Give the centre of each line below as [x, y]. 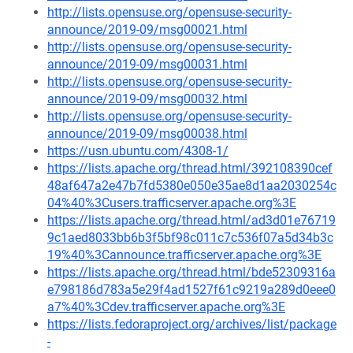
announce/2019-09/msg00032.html [147, 99]
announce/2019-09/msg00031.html [147, 64]
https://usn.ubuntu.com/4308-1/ [138, 151]
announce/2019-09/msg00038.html [147, 134]
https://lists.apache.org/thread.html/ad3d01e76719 [191, 220]
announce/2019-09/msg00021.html [147, 30]
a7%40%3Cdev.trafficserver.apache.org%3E [166, 307]
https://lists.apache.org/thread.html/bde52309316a [191, 272]
